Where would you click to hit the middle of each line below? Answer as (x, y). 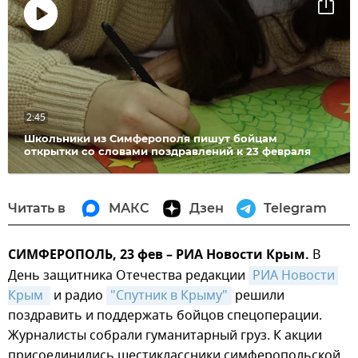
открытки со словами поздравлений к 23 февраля (167, 151)
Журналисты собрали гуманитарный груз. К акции (165, 335)
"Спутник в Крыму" (169, 295)
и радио (78, 295)
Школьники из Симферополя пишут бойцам (151, 138)
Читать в (37, 208)
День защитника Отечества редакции (128, 275)
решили (258, 295)
